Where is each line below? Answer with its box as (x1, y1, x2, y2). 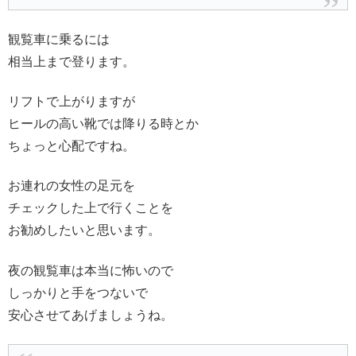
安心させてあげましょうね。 (8, 308, 173, 322)
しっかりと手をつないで (8, 285, 148, 300)
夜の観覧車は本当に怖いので (8, 263, 173, 277)
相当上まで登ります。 (8, 54, 135, 68)
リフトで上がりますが (8, 95, 135, 109)
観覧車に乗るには (8, 32, 110, 46)
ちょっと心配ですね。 (8, 139, 135, 153)
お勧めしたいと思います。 (8, 223, 161, 238)
